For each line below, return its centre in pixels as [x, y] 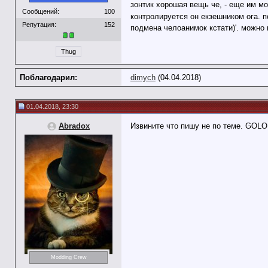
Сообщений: [41, 11]
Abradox [74, 126]
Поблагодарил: [48, 77]
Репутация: [39, 24]
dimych [143, 77]
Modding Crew [68, 258]
